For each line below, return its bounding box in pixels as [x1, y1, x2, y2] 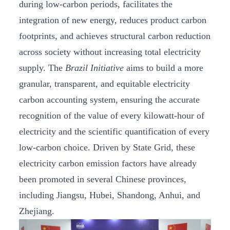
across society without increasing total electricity [19, 46, 201, 57]
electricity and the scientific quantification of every [19, 126, 209, 137]
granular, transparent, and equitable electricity [19, 78, 190, 89]
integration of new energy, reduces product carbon [19, 14, 206, 25]
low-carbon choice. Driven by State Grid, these [19, 142, 195, 152]
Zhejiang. [19, 205, 54, 216]
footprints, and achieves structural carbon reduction [19, 30, 210, 41]
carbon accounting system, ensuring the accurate [19, 94, 200, 105]
